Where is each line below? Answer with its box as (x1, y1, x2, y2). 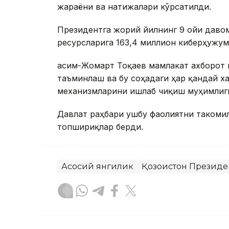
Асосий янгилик (61, 162, 133, 172)
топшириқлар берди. (57, 122, 143, 132)
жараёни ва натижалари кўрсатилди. (57, 2, 211, 12)
